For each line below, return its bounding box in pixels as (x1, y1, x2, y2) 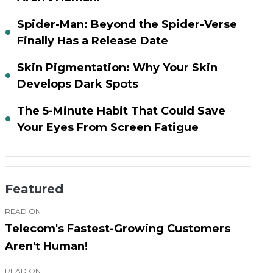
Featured (4, 182, 63, 197)
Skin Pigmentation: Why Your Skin (16, 61, 218, 75)
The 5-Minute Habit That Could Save (16, 104, 225, 118)
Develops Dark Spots (16, 77, 138, 91)
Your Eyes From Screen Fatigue (16, 121, 199, 135)
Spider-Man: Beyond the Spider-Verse (16, 18, 237, 32)
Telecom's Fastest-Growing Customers (4, 222, 230, 236)
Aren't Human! (4, 239, 88, 253)
